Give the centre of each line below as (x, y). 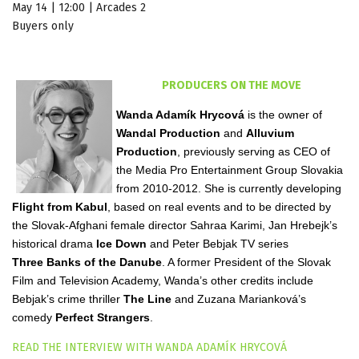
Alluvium (270, 133)
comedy (34, 317)
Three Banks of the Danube (87, 262)
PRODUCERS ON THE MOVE (232, 85)
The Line (147, 298)
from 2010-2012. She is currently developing (229, 188)
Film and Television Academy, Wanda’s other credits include (163, 280)
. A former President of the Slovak (246, 262)
